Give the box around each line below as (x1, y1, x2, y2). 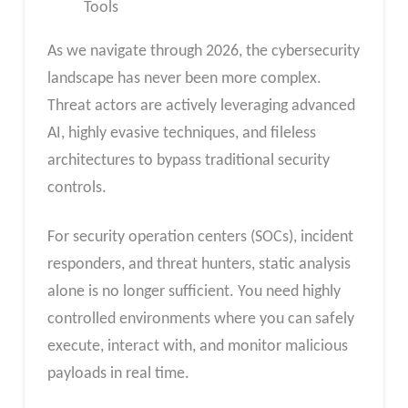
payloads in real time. (46, 364, 189, 382)
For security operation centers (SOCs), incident (46, 228, 353, 246)
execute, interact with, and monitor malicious (46, 337, 348, 355)
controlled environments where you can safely (46, 310, 354, 328)
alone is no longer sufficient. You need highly (46, 282, 341, 301)
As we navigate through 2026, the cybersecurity (46, 43, 360, 61)
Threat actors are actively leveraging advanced (46, 97, 355, 116)
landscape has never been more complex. (46, 70, 321, 88)
